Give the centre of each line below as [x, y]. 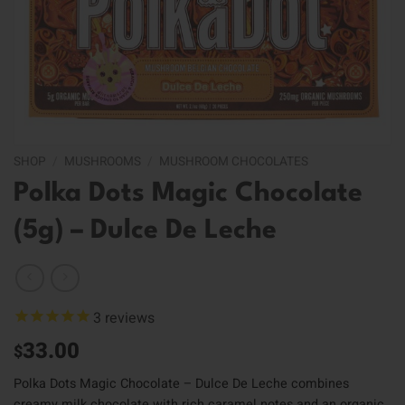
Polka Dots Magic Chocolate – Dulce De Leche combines [181, 384]
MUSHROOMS [103, 162]
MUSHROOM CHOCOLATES [234, 162]
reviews [128, 318]
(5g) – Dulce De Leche [145, 231]
